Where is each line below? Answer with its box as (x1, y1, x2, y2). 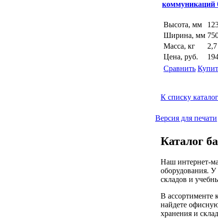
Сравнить (163, 64, 196, 73)
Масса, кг (163, 42, 195, 51)
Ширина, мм (163, 31, 205, 40)
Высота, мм (163, 20, 202, 29)
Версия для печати (155, 113, 217, 122)
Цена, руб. (163, 53, 198, 61)
